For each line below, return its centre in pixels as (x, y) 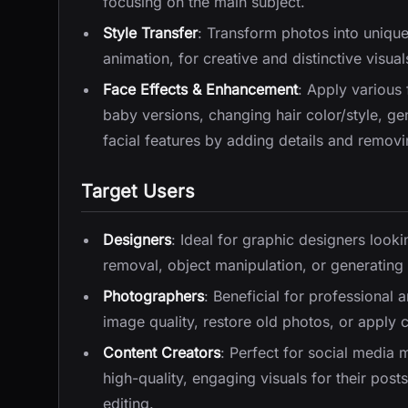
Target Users (138, 191)
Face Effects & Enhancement (200, 89)
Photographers (153, 296)
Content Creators (162, 352)
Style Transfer (150, 33)
